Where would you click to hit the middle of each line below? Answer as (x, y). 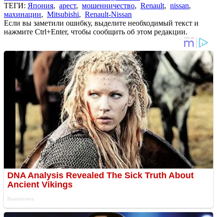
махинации (23, 14)
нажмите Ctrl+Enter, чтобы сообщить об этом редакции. (96, 31)
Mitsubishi (63, 14)
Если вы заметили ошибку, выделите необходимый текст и (101, 23)
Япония (40, 5)
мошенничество (108, 5)
